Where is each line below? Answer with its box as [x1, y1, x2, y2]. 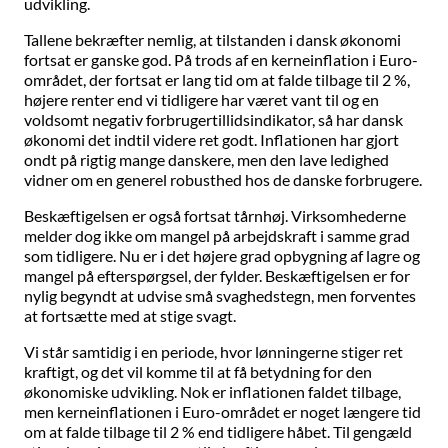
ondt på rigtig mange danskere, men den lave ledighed [24, 150, 389, 170]
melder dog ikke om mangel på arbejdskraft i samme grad [24, 226, 410, 246]
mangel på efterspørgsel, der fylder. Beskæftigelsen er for [24, 266, 410, 286]
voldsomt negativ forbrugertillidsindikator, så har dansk [24, 110, 403, 130]
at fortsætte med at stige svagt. [24, 306, 236, 326]
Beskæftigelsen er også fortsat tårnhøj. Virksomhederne [24, 206, 406, 226]
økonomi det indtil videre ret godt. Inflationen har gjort [24, 130, 399, 150]
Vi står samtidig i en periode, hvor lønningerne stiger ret [24, 342, 403, 362]
